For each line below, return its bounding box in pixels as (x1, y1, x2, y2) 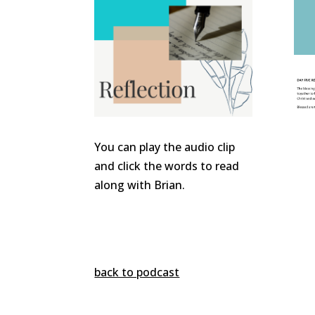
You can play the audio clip (94, 139, 236, 155)
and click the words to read (94, 158, 240, 174)
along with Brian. (94, 177, 186, 193)
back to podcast (94, 264, 180, 280)
